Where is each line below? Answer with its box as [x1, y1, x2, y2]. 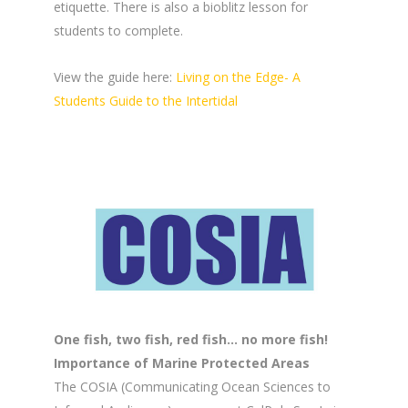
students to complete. [54, 22, 183, 40]
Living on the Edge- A [176, 68, 301, 87]
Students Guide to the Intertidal [54, 92, 238, 110]
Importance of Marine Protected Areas [54, 354, 310, 372]
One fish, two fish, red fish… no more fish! [54, 331, 328, 349]
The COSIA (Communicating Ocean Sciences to [54, 378, 331, 396]
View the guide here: [54, 68, 176, 87]
